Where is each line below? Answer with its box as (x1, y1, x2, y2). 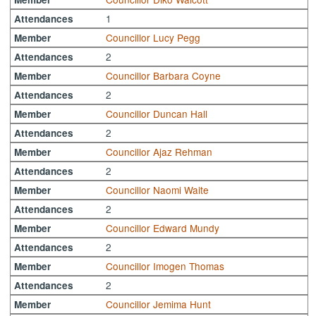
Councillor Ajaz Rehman (106, 144, 213, 159)
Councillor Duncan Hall (106, 106, 208, 121)
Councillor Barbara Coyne (106, 68, 221, 83)
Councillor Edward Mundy (106, 220, 220, 235)
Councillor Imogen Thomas (106, 258, 225, 273)
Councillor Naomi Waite (106, 182, 209, 197)
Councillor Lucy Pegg (106, 30, 201, 44)
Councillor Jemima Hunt (106, 296, 212, 311)
